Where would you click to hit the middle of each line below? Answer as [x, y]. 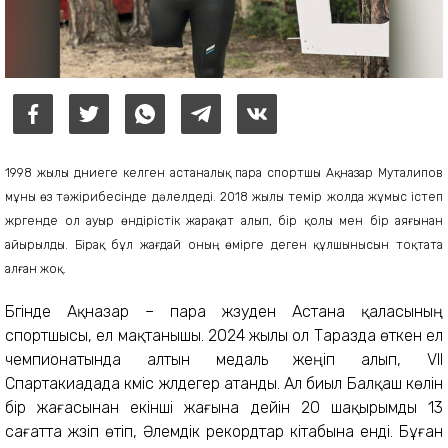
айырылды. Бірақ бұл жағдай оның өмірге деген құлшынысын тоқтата [224, 244]
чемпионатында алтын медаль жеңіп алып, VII [224, 359]
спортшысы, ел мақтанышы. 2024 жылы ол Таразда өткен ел [224, 335]
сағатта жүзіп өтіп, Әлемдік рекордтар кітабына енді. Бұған [224, 431]
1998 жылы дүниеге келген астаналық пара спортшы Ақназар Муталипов [224, 172]
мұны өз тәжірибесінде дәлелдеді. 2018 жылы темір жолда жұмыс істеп [224, 196]
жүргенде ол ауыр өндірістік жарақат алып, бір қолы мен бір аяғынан [224, 220]
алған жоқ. [35, 268]
